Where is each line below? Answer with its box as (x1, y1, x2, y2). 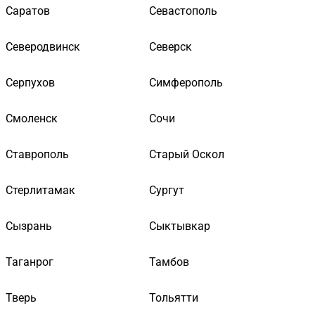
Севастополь (149, 4, 217, 18)
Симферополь (149, 75, 223, 89)
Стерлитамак (6, 183, 75, 197)
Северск (149, 39, 192, 53)
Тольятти (149, 290, 198, 304)
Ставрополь (6, 147, 69, 161)
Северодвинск (6, 39, 80, 53)
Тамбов (149, 255, 189, 269)
